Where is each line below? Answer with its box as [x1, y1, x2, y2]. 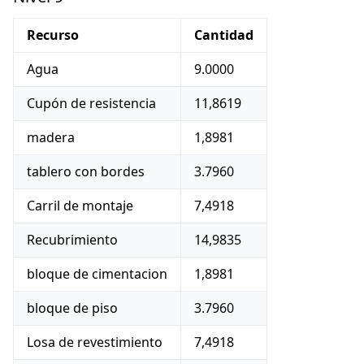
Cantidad [194, 26, 253, 44]
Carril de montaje [27, 197, 133, 214]
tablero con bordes [27, 162, 145, 180]
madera [27, 128, 75, 146]
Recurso [27, 26, 79, 44]
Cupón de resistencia [27, 94, 156, 112]
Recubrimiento [27, 231, 118, 249]
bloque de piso [27, 299, 118, 317]
